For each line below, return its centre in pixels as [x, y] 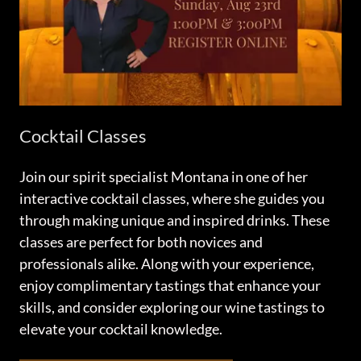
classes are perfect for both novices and [141, 242]
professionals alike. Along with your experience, [167, 263]
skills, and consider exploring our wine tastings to [172, 307]
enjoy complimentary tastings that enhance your [170, 285]
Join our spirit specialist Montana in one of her [164, 176]
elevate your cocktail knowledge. [122, 329]
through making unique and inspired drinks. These [174, 220]
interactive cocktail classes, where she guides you [172, 198]
